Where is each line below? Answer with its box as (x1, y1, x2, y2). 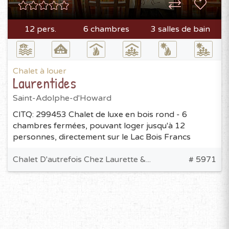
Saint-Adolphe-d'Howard (13, 93, 111, 103)
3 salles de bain (151, 24, 210, 34)
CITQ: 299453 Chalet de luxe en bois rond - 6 (13, 109, 187, 120)
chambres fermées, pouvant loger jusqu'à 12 (13, 120, 185, 131)
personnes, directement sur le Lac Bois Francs (13, 131, 191, 142)
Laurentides (13, 72, 76, 93)
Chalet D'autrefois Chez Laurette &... (13, 154, 151, 165)
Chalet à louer (13, 65, 66, 76)
